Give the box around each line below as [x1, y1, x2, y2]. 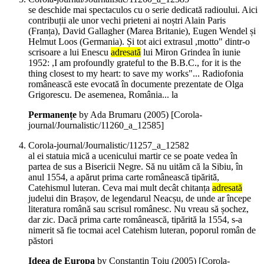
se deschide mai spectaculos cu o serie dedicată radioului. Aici [28, 5, 258, 15]
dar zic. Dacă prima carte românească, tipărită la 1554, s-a [28, 214, 242, 225]
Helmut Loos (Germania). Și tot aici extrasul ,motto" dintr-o [28, 37, 250, 47]
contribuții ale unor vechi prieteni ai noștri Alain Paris [28, 15, 226, 26]
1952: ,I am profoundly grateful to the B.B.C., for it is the [28, 58, 241, 68]
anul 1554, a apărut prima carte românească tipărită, [28, 172, 219, 183]
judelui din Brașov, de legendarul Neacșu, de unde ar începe [28, 193, 251, 204]
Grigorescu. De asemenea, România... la [28, 90, 178, 100]
